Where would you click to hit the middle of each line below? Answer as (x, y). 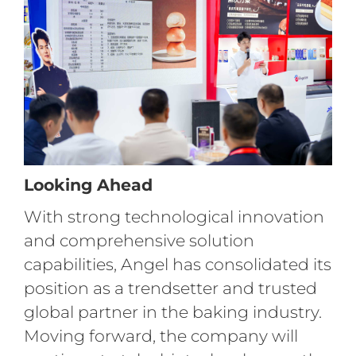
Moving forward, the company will (161, 336)
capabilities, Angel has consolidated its (177, 265)
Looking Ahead (88, 185)
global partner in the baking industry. (172, 312)
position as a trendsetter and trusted (170, 288)
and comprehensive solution (139, 241)
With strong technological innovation (174, 217)
